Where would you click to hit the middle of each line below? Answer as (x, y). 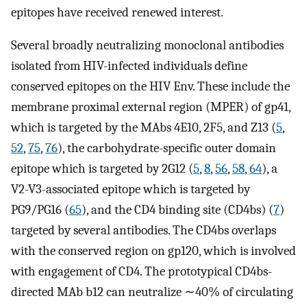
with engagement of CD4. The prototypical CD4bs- (142, 272)
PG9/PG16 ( (40, 210)
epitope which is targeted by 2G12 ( (102, 169)
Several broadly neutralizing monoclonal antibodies (147, 46)
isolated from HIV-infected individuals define (129, 66)
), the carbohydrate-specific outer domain (167, 148)
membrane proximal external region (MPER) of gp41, (151, 107)
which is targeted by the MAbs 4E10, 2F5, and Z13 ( (144, 128)
